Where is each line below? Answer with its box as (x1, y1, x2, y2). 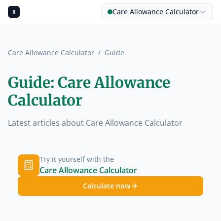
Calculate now (83, 181, 130, 190)
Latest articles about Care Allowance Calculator (8, 117, 183, 128)
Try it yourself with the (39, 154, 114, 164)
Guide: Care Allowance (8, 73, 170, 92)
